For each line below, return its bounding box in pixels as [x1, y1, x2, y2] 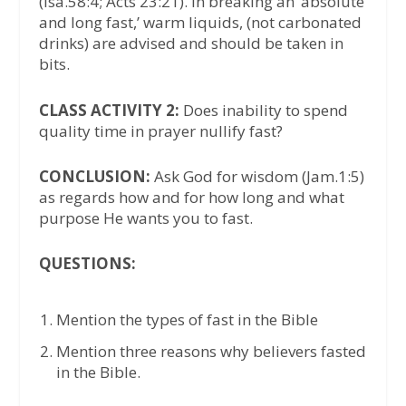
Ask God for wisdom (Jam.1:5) [153, 165, 364, 187]
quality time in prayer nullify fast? [38, 120, 283, 141]
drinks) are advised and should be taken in [38, 33, 343, 54]
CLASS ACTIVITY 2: [38, 99, 179, 121]
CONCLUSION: [38, 165, 154, 187]
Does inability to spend [179, 99, 348, 121]
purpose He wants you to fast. [38, 207, 253, 228]
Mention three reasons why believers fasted [55, 340, 366, 362]
